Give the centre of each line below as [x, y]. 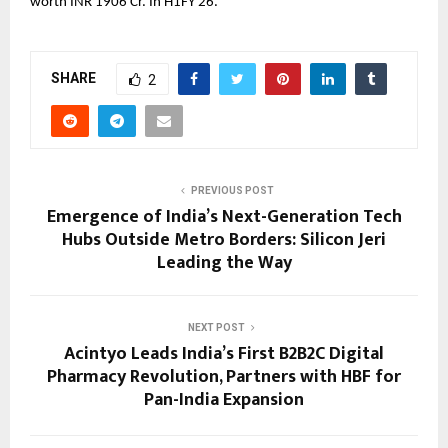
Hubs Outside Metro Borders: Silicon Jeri [224, 240]
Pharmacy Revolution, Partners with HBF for [224, 377]
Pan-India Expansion [224, 400]
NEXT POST [216, 328]
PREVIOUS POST [232, 191]
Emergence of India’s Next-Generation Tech [224, 217]
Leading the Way [224, 263]
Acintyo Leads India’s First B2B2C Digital [224, 354]
